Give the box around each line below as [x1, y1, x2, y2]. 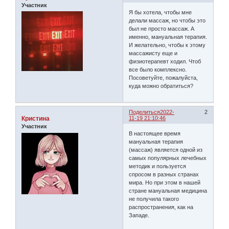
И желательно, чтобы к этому [129, 41, 206, 48]
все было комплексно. [129, 66, 187, 73]
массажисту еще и [129, 50, 178, 56]
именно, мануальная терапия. [129, 33, 208, 40]
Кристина [21, 115, 50, 123]
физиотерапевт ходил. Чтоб [129, 58, 201, 64]
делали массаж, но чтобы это [129, 17, 206, 24]
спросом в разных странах [129, 171, 199, 177]
